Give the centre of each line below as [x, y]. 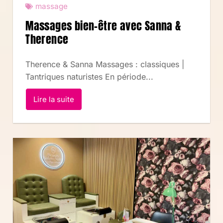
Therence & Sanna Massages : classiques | [105, 64]
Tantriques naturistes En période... [90, 77]
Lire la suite [54, 100]
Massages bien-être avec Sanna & [103, 26]
